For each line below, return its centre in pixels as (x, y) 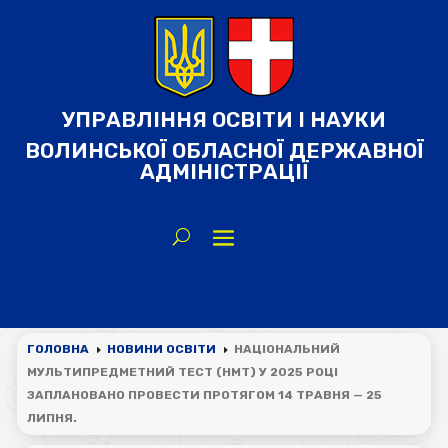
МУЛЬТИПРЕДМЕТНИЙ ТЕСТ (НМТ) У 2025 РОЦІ (182, 372)
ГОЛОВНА (57, 349)
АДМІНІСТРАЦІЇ (224, 171)
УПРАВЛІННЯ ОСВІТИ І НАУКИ (224, 119)
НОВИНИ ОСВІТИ (161, 349)
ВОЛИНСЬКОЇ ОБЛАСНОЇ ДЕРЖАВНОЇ (224, 150)
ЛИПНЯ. (51, 418)
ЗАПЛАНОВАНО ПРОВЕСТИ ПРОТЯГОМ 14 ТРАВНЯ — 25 (204, 395)
